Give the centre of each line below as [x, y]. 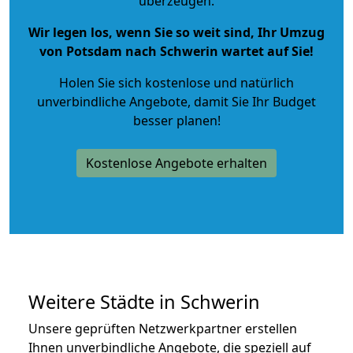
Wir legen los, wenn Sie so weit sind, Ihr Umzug [176, 33]
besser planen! [176, 121]
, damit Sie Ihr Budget [252, 102]
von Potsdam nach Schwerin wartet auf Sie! [176, 52]
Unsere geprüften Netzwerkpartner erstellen [163, 329]
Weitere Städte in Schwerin [144, 302]
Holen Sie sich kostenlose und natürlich [176, 83]
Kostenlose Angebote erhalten [176, 163]
